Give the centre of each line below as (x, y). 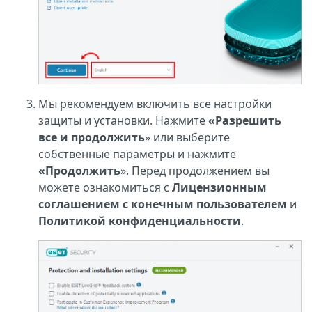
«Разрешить (245, 121)
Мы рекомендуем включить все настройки (155, 104)
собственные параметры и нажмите (137, 154)
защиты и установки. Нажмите (123, 121)
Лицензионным (219, 188)
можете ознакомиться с (105, 188)
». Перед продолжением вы (195, 171)
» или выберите (187, 138)
